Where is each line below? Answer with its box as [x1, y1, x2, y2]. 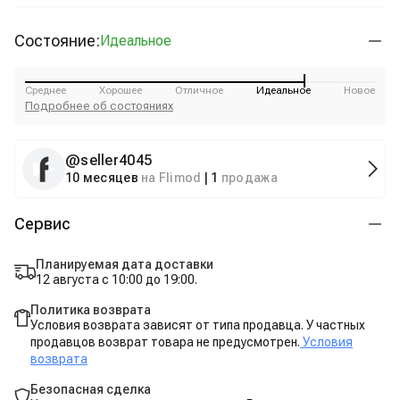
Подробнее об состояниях [25, 99, 173, 112]
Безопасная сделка [30, 382, 151, 396]
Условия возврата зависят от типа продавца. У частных [30, 318, 365, 332]
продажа [221, 171, 278, 185]
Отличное [175, 84, 223, 96]
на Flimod [141, 171, 202, 185]
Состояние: [14, 31, 100, 50]
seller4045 [80, 152, 153, 169]
